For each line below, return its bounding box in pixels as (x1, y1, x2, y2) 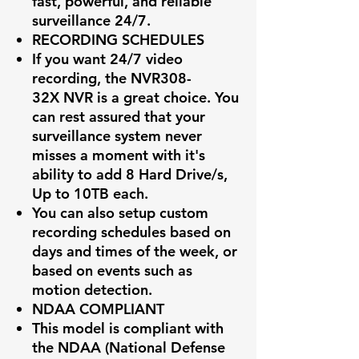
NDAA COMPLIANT (32, 300, 164, 319)
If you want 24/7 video (32, 50, 183, 69)
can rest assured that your (32, 107, 205, 127)
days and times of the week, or (32, 242, 237, 261)
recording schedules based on (32, 223, 231, 242)
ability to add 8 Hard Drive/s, (32, 165, 228, 184)
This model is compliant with (32, 319, 224, 338)
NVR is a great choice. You (59, 88, 239, 107)
